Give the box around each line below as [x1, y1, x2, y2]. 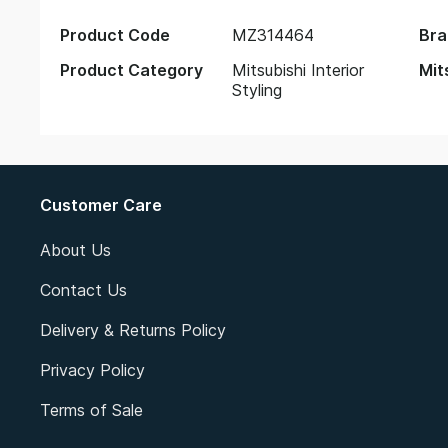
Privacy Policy [40, 360, 145, 380]
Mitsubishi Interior [232, 60, 365, 80]
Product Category [60, 60, 203, 80]
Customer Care [40, 195, 162, 215]
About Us [40, 240, 111, 260]
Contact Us [40, 280, 127, 300]
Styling [232, 80, 283, 100]
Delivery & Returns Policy [40, 320, 226, 340]
